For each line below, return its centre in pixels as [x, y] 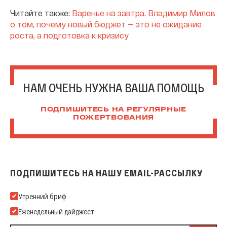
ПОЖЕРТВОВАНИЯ [113, 118]
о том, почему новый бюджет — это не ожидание [106, 24]
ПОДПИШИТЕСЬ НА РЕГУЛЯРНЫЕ [113, 110]
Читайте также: [41, 13]
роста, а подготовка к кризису [69, 35]
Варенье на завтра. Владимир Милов [144, 13]
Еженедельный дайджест [56, 211]
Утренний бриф [42, 196]
